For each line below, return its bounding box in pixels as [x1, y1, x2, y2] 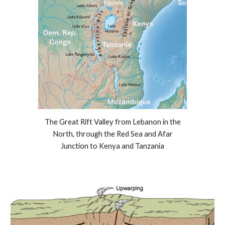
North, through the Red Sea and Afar [52, 130, 173, 139]
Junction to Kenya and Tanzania [61, 142, 164, 151]
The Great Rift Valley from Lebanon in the [44, 118, 181, 127]
